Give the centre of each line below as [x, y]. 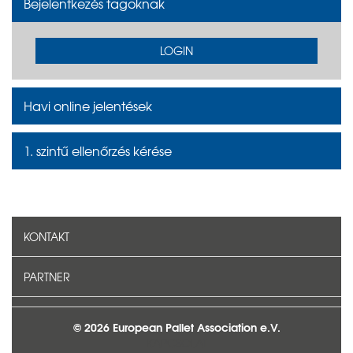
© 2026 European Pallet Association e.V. [176, 327]
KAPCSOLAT [176, 342]
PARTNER [47, 276]
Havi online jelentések [88, 105]
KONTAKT [46, 236]
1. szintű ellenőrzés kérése [98, 150]
